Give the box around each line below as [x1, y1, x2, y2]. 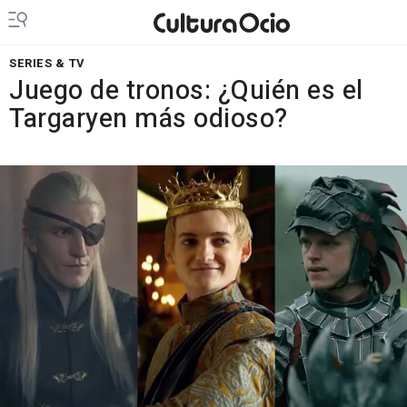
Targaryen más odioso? [9, 100, 288, 138]
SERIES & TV [9, 55, 85, 72]
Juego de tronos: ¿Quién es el [9, 72, 363, 110]
